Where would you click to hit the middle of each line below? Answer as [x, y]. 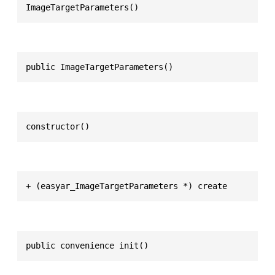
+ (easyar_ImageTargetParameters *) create [126, 186]
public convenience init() [87, 245]
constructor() [58, 126]
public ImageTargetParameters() [99, 67]
